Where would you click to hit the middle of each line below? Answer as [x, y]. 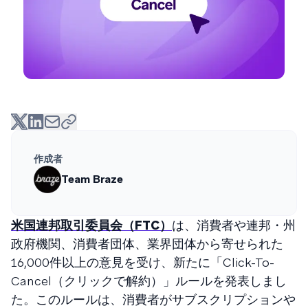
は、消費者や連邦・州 [234, 225]
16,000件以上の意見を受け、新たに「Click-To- [143, 262]
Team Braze [92, 179]
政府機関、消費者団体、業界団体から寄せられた [147, 243]
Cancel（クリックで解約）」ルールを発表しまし [149, 280]
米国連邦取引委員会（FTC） [91, 225]
